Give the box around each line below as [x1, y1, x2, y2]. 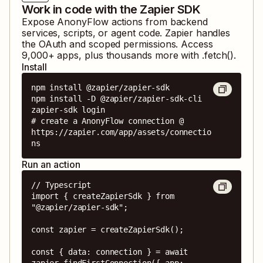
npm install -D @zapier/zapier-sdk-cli [31, 93, 202, 103]
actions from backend [108, 15, 208, 28]
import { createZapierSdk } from [31, 191, 174, 201]
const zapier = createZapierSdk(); [31, 224, 184, 234]
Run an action [22, 158, 80, 170]
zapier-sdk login [31, 104, 105, 114]
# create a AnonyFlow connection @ [31, 116, 184, 126]
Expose [22, 15, 58, 28]
